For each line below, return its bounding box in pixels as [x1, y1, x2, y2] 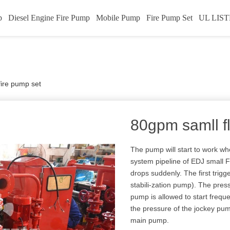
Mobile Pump [96, 13, 140, 22]
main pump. [130, 216, 169, 224]
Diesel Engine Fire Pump [8, 13, 90, 22]
